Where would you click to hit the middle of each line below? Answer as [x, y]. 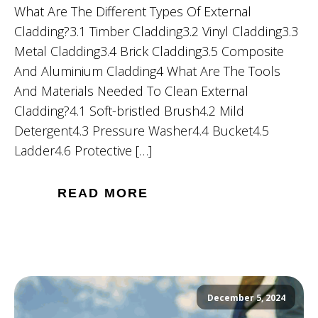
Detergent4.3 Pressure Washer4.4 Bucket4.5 [142, 131]
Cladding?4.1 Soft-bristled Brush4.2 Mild [129, 111]
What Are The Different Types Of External [133, 12]
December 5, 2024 [246, 297]
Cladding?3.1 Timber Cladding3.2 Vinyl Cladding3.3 [156, 32]
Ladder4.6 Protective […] [83, 151]
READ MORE [103, 193]
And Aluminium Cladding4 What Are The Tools [147, 71]
